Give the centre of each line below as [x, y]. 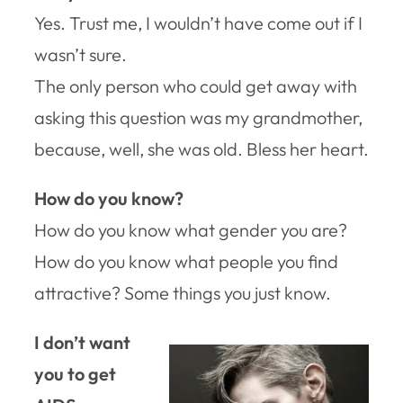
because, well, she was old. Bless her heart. [201, 148]
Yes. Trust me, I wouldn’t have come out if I [198, 22]
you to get [75, 373]
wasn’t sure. [81, 54]
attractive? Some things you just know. [183, 292]
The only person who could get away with [196, 85]
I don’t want [82, 342]
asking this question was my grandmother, [198, 117]
